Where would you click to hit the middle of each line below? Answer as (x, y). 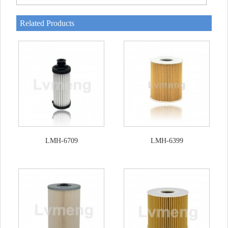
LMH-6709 (61, 141)
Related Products (47, 23)
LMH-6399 (167, 141)
